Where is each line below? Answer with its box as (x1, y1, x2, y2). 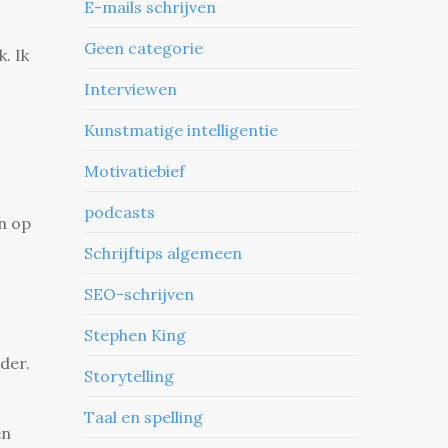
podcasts (84, 202, 156, 223)
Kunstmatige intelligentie (84, 120, 279, 141)
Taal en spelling (84, 407, 204, 428)
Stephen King (84, 325, 187, 346)
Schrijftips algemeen (84, 243, 243, 264)
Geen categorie (84, 38, 204, 59)
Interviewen (84, 79, 178, 100)
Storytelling (84, 366, 175, 387)
